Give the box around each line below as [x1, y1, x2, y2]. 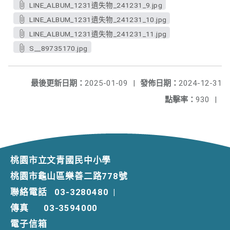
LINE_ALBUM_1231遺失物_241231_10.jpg [29, 15, 167, 24]
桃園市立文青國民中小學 [10, 155, 111, 165]
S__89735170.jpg [29, 44, 88, 52]
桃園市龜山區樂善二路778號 [10, 171, 128, 181]
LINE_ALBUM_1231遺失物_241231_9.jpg [29, 1, 163, 9]
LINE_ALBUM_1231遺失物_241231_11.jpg [29, 30, 167, 38]
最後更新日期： [31, 79, 85, 88]
